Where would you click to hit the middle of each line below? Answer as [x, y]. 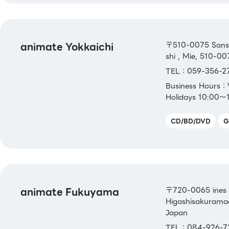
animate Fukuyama [70, 192]
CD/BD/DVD [190, 121]
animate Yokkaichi [67, 47]
